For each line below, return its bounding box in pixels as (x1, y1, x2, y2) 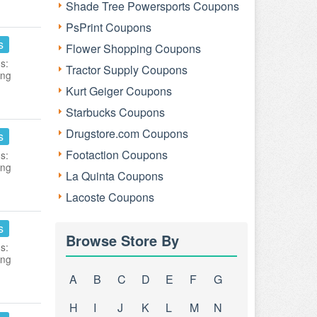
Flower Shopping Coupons (66, 40, 201, 57)
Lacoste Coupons (66, 189, 154, 205)
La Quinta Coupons (66, 168, 163, 184)
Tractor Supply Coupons (66, 62, 188, 78)
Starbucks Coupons (66, 104, 165, 120)
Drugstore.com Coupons (66, 125, 188, 142)
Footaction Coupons (66, 146, 168, 163)
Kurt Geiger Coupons (66, 83, 172, 99)
